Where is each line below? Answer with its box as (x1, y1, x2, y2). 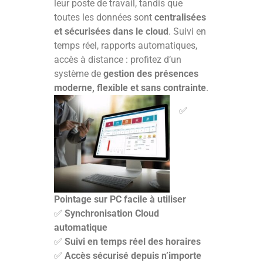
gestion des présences (103, 68, 198, 80)
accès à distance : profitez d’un (54, 54, 181, 66)
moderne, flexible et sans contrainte (54, 82, 206, 94)
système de (54, 68, 103, 80)
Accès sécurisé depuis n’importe (65, 250, 201, 262)
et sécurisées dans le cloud (54, 26, 168, 38)
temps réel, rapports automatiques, (54, 40, 197, 52)
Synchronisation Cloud (65, 208, 159, 220)
